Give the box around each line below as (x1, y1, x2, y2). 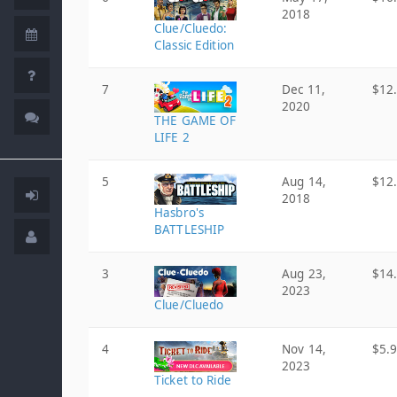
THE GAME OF (154, 113, 237, 128)
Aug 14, (282, 174, 326, 190)
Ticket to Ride (154, 372, 231, 388)
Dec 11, (282, 82, 325, 97)
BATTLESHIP (154, 222, 225, 237)
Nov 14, (282, 341, 326, 357)
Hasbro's (154, 205, 205, 221)
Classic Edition (154, 37, 234, 53)
